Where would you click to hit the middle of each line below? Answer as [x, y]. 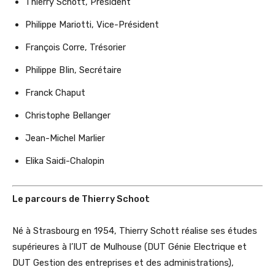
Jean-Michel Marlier [65, 138]
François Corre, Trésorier [76, 48]
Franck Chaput [55, 93]
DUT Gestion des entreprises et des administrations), [123, 262]
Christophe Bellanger [68, 116]
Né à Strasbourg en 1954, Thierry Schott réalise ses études [135, 230]
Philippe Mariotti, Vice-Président [92, 25]
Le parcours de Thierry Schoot [81, 199]
